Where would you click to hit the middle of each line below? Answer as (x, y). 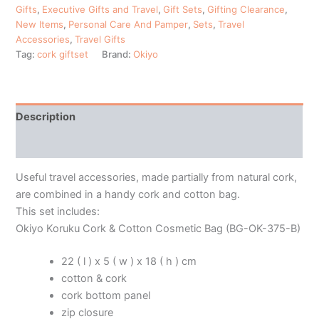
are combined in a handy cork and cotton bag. (128, 194)
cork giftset (63, 54)
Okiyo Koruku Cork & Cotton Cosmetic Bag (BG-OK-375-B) (158, 228)
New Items (40, 24)
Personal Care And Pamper (129, 24)
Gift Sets (183, 9)
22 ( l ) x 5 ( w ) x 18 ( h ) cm (129, 261)
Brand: (118, 54)
